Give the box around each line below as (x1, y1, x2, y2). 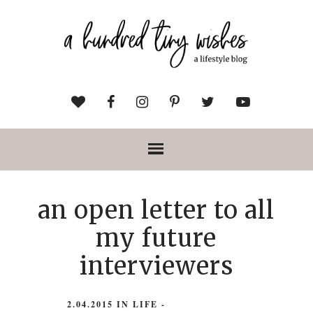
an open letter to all (38, 195, 275, 225)
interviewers (79, 251, 233, 281)
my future (96, 223, 217, 253)
